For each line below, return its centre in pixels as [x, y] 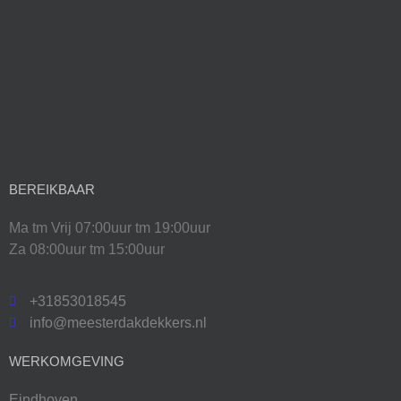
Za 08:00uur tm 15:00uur [87, 249]
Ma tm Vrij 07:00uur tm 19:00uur [110, 227]
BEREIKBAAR [52, 189]
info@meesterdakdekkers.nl [118, 323]
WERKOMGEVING [67, 362]
